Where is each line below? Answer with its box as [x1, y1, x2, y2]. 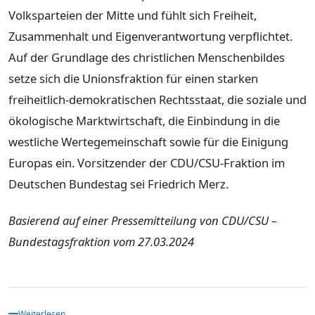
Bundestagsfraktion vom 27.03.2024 [8, 233, 194, 250]
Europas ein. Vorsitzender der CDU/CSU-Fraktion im [8, 155, 285, 172]
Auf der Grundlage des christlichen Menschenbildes [8, 49, 285, 66]
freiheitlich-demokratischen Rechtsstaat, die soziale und [8, 91, 307, 108]
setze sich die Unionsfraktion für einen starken [8, 70, 258, 87]
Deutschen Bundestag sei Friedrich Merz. [8, 176, 229, 193]
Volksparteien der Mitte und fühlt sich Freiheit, [8, 7, 257, 24]
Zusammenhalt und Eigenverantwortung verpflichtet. [8, 28, 292, 45]
